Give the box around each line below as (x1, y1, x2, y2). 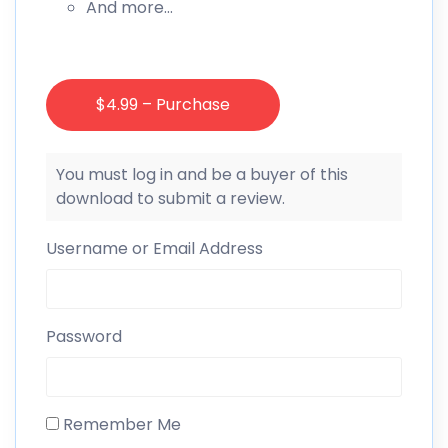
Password (46, 325, 122, 349)
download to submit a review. (56, 187, 285, 211)
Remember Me (59, 413, 181, 437)
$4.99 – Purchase (96, 93, 230, 117)
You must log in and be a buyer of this (56, 163, 348, 187)
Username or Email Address (46, 237, 263, 261)
